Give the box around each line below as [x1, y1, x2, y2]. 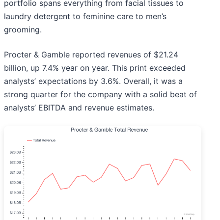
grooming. [4, 25, 42, 35]
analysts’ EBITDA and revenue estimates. [4, 103, 154, 113]
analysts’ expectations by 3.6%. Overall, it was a [4, 76, 183, 86]
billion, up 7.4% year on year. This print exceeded [4, 63, 186, 73]
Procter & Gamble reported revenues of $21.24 [4, 50, 178, 60]
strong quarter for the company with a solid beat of [4, 89, 197, 100]
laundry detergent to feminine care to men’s [4, 11, 166, 22]
